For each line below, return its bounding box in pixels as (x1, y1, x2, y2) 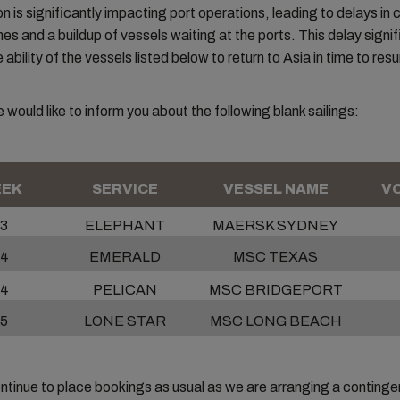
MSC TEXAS (233, 249, 318, 264)
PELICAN (92, 282, 157, 297)
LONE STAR (83, 313, 166, 329)
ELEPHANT (84, 218, 165, 233)
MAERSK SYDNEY (212, 218, 338, 233)
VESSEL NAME (222, 181, 329, 196)
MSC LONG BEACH (209, 313, 342, 329)
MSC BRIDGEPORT (208, 282, 343, 297)
